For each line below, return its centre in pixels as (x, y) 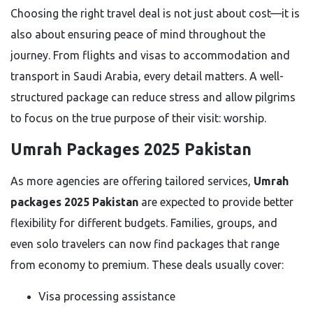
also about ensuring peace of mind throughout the (138, 34)
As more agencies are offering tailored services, (132, 181)
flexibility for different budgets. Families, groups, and (144, 223)
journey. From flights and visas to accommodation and (150, 55)
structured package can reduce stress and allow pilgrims (153, 97)
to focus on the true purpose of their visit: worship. (138, 118)
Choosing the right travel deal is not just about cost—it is (155, 13)
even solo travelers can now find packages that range (145, 244)
